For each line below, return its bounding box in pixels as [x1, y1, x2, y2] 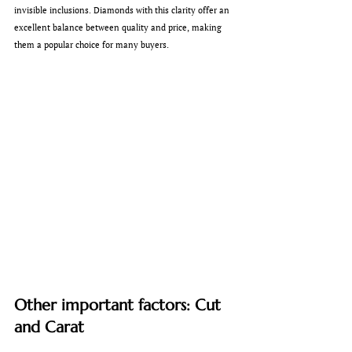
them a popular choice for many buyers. [14, 39, 169, 51]
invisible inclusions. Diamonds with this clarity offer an [14, 5, 232, 16]
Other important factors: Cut [14, 295, 225, 315]
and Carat [14, 317, 84, 337]
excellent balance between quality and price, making [14, 22, 224, 34]
